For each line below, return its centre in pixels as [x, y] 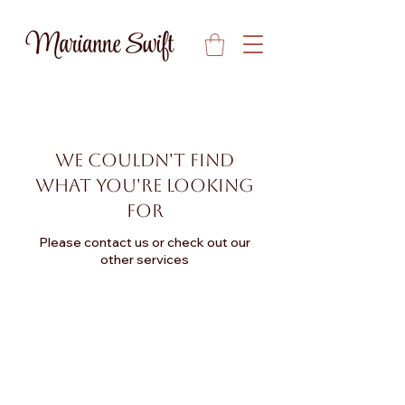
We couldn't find [145, 160]
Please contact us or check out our [145, 242]
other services [145, 259]
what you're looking [145, 185]
